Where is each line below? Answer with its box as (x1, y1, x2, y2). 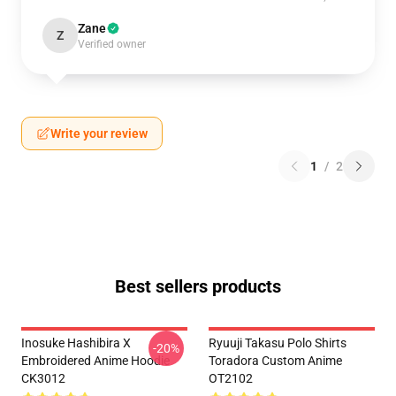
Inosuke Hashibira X (21, 336, 131, 350)
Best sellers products (115, 276, 281, 297)
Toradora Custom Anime (209, 354, 342, 368)
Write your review (50, 126, 148, 141)
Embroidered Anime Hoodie (21, 354, 170, 368)
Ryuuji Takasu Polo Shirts (209, 336, 346, 350)
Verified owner (78, 38, 146, 50)
